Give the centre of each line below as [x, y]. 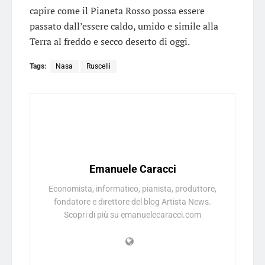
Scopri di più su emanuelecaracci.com [132, 214]
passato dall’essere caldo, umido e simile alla [124, 26]
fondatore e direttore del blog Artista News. [132, 201]
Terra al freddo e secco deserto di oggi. [110, 41]
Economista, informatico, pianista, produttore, [132, 188]
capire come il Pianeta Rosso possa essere [117, 10]
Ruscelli [98, 66]
